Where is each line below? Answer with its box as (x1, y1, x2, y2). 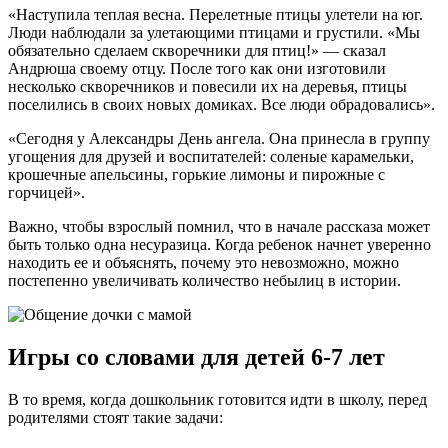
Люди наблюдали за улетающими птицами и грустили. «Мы (8, 24, 420, 42)
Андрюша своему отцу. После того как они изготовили (8, 60, 386, 78)
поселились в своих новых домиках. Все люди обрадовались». (8, 96, 435, 114)
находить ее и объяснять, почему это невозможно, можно (8, 254, 399, 272)
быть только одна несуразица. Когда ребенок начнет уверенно (8, 236, 431, 254)
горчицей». (8, 184, 85, 202)
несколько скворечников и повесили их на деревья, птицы (8, 78, 407, 96)
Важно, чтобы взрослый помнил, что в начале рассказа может (8, 218, 430, 236)
